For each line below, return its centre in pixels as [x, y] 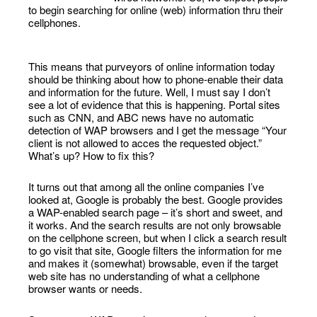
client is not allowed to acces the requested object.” [145, 143]
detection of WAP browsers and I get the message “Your [158, 130]
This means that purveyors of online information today [152, 66]
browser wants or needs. [86, 288]
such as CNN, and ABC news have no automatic [142, 117]
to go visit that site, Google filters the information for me [155, 250]
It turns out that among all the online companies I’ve [146, 186]
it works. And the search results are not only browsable [155, 225]
